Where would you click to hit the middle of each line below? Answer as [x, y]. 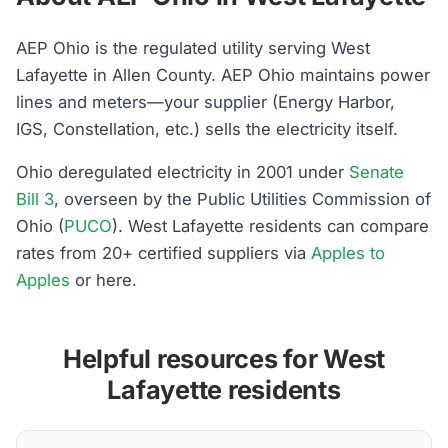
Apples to [348, 253]
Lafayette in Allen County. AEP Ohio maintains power [223, 75]
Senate [377, 172]
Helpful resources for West [224, 359]
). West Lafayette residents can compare [271, 226]
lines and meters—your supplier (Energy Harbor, [206, 102]
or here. [104, 280]
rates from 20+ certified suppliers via [164, 253]
